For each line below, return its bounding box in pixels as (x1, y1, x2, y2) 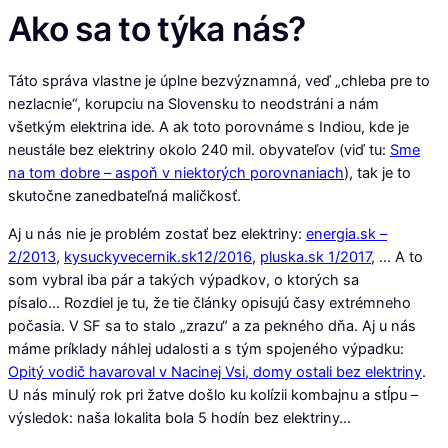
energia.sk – (306, 224, 387, 243)
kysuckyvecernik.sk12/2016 (64, 247, 252, 266)
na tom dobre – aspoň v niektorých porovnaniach (8, 164, 344, 183)
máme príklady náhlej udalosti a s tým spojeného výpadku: (8, 339, 404, 358)
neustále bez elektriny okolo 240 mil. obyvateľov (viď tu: (8, 141, 390, 160)
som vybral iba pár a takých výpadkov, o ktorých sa (8, 270, 359, 289)
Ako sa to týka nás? (8, 7, 306, 49)
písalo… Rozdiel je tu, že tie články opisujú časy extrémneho (8, 293, 411, 312)
